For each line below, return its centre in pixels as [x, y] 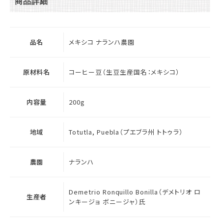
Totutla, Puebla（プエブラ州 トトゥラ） [126, 132]
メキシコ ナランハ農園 [102, 42]
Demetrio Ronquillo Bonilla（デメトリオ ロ [135, 192]
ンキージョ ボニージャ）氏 [107, 201]
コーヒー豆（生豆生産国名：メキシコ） [124, 72]
